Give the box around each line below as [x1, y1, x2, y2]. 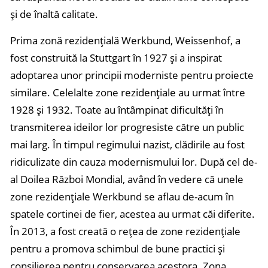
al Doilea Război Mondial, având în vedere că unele [10, 172, 243, 186]
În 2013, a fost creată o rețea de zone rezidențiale [10, 224, 240, 238]
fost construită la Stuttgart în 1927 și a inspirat [10, 51, 222, 65]
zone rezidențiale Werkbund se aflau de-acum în [10, 190, 234, 203]
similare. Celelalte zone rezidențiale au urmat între [10, 86, 245, 99]
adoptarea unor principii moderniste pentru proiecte [10, 68, 254, 82]
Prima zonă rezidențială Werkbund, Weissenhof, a [10, 33, 240, 47]
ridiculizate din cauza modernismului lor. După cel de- [10, 155, 257, 169]
